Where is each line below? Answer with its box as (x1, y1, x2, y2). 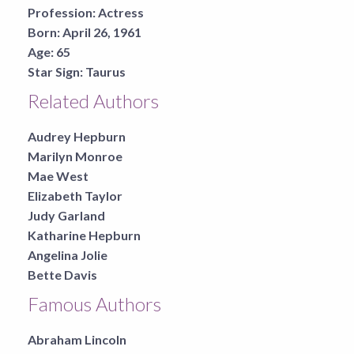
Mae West (28, 168, 88, 183)
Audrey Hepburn (28, 128, 126, 144)
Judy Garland (28, 207, 105, 223)
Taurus (85, 63, 126, 79)
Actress (98, 4, 144, 20)
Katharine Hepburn (28, 227, 141, 243)
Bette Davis (28, 266, 97, 282)
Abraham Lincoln (28, 331, 126, 347)
